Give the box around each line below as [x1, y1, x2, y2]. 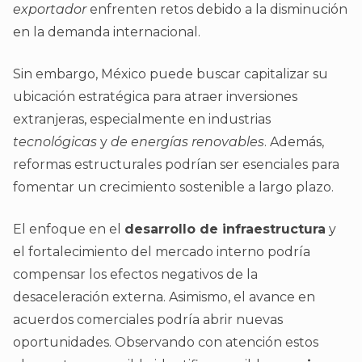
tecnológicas [13, 134, 97, 150]
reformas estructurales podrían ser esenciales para [13, 157, 339, 173]
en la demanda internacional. [13, 24, 200, 40]
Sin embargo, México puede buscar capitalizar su [13, 66, 328, 82]
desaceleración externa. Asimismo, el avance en [13, 289, 315, 305]
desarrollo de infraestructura [124, 221, 326, 238]
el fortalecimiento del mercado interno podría [13, 244, 310, 260]
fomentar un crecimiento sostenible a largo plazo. [13, 179, 334, 196]
